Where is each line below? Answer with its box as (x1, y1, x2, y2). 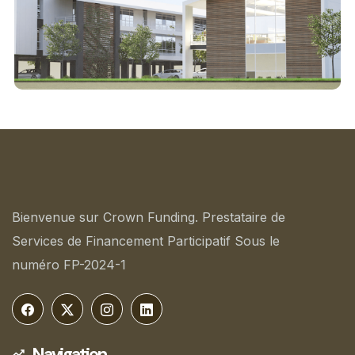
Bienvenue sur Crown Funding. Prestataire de (12, 209, 285, 226)
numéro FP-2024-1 (12, 257, 126, 273)
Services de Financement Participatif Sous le (12, 233, 280, 250)
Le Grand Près (153, 8, 202, 29)
